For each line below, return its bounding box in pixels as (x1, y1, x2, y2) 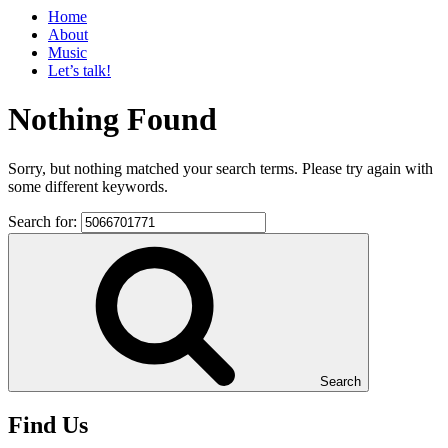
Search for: (8, 212, 81, 230)
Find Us (8, 411, 88, 438)
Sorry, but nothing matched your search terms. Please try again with (8, 159, 433, 177)
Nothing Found (8, 101, 217, 138)
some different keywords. (8, 177, 168, 195)
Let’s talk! (48, 62, 111, 79)
